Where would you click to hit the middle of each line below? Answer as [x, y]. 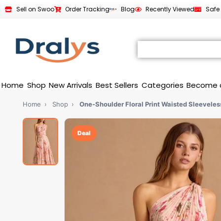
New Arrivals [71, 85]
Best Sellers [117, 85]
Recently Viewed [170, 9]
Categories [162, 85]
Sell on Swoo [35, 9]
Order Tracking [87, 9]
